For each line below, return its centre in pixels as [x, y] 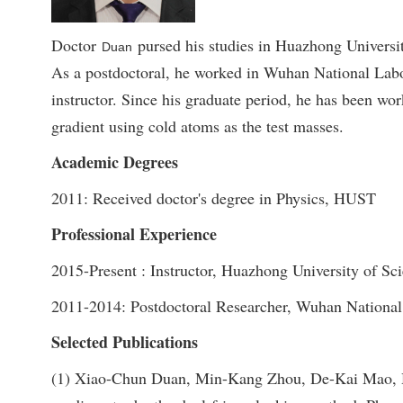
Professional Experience [134, 233]
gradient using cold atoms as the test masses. [197, 125]
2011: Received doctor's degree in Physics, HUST [213, 197]
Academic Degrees [114, 161]
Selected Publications [124, 341]
